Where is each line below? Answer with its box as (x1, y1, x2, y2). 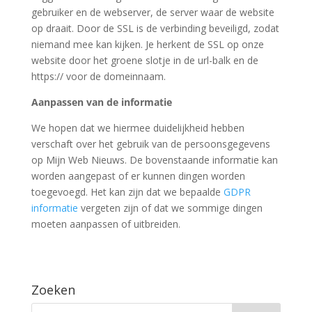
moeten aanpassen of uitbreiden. (31, 217, 180, 231)
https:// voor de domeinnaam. (31, 70, 166, 83)
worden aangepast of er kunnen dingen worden (31, 169, 245, 182)
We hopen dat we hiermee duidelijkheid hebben (31, 121, 244, 134)
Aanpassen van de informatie (31, 95, 172, 109)
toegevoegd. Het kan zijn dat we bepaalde (31, 185, 224, 198)
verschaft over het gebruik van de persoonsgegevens (31, 137, 270, 150)
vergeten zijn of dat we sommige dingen (77, 201, 263, 214)
